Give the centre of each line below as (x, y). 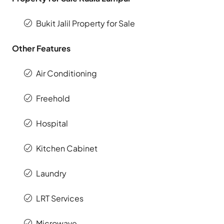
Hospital (52, 123)
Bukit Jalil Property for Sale (85, 23)
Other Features (41, 48)
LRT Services (60, 198)
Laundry (51, 173)
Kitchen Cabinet (67, 148)
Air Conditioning (66, 73)
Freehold (53, 98)
